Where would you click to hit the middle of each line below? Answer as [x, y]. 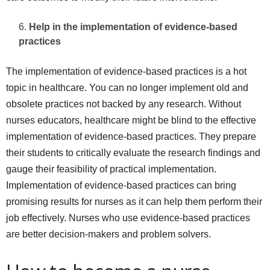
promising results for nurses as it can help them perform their [134, 201]
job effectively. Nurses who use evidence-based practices [128, 218]
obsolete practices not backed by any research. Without [124, 104]
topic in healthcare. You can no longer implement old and [127, 87]
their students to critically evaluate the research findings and [133, 152]
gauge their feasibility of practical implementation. [111, 169]
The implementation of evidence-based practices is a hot [126, 71]
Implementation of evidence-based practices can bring [121, 185]
